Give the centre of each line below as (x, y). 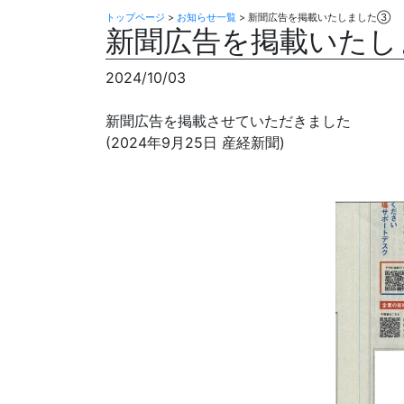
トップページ (135, 17)
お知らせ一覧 (207, 17)
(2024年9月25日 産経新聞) (195, 142)
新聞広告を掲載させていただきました (228, 120)
